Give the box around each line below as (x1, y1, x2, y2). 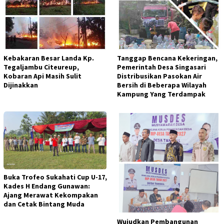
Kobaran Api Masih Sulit (3, 71, 81, 80)
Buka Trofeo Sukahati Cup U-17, (3, 172, 107, 182)
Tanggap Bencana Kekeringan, (117, 53, 217, 62)
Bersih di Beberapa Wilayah (117, 80, 206, 89)
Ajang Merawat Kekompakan (3, 190, 98, 200)
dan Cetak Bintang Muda (3, 199, 84, 209)
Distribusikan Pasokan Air (117, 71, 202, 80)
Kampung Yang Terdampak (117, 89, 205, 98)
